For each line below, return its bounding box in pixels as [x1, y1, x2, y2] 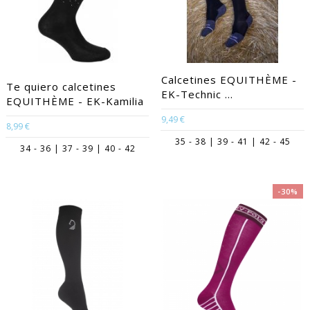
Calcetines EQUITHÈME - [161, 73, 297, 86]
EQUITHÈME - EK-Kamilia [6, 94, 144, 108]
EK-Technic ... [161, 87, 233, 101]
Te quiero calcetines [6, 80, 116, 93]
